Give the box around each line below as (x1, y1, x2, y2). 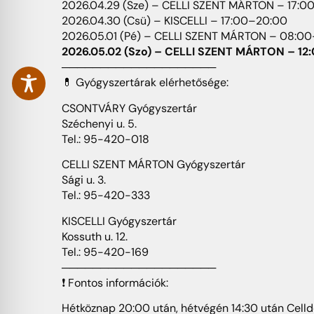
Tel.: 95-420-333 (62, 188, 150, 203)
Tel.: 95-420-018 (62, 131, 149, 146)
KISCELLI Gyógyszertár (62, 213, 177, 228)
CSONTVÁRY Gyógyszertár (62, 100, 197, 116)
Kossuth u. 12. (62, 228, 128, 244)
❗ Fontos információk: (62, 275, 168, 290)
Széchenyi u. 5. (62, 116, 137, 131)
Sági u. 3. (62, 172, 106, 188)
